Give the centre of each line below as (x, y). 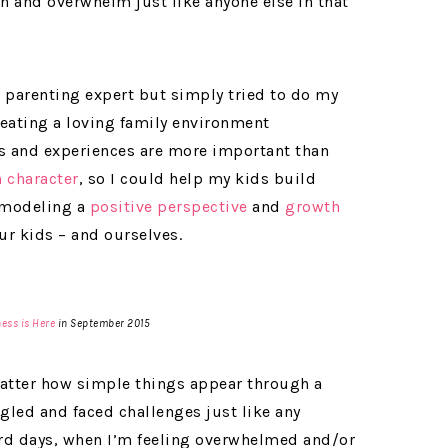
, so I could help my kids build (197, 179)
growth (312, 207)
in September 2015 (102, 324)
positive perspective (168, 207)
